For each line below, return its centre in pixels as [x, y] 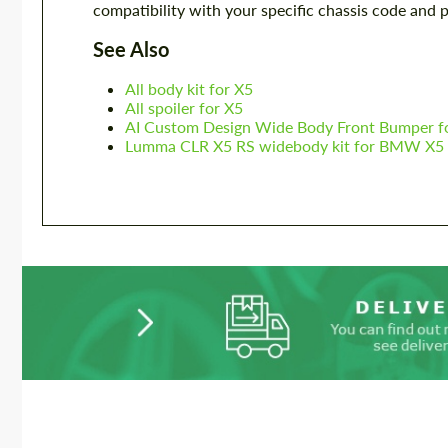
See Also [131, 49]
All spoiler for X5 [184, 108]
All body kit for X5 [189, 89]
